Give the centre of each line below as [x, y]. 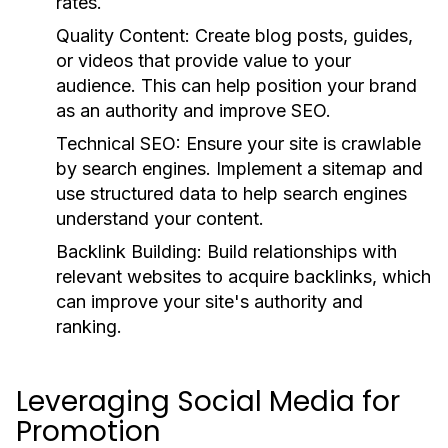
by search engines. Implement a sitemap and [239, 168]
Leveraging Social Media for [208, 401]
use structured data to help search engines [231, 193]
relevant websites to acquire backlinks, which [243, 276]
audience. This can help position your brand [236, 85]
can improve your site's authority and [209, 301]
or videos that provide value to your [203, 60]
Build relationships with [299, 251]
